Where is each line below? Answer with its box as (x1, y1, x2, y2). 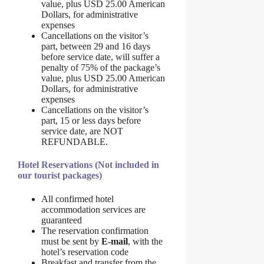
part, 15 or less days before (41, 115, 141, 126)
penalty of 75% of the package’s (41, 62, 160, 73)
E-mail (101, 236, 128, 246)
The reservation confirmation (41, 225, 148, 236)
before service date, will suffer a (41, 52, 160, 62)
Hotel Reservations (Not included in (18, 160, 159, 170)
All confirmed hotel (41, 193, 114, 204)
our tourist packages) (18, 170, 102, 181)
